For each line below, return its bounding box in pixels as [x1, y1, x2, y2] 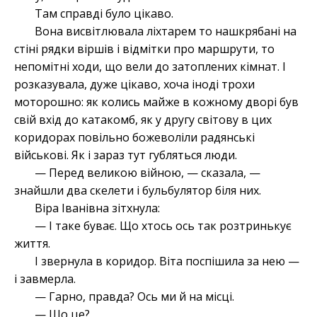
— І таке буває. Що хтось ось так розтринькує [34, 218, 292, 234]
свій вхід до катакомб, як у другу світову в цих [14, 112, 272, 128]
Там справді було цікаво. [34, 6, 173, 22]
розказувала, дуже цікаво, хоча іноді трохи [14, 76, 255, 93]
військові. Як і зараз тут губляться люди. [14, 147, 237, 163]
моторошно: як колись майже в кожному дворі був [14, 94, 299, 110]
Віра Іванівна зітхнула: [34, 200, 160, 217]
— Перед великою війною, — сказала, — [34, 165, 260, 181]
